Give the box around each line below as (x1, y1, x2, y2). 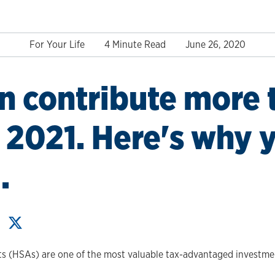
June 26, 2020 (185, 38, 246, 50)
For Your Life (29, 38, 85, 50)
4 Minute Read (104, 38, 166, 50)
